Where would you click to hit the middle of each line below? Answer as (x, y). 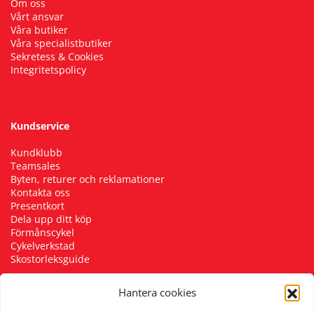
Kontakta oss (40, 193)
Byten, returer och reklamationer (88, 179)
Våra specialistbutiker (61, 43)
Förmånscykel (42, 233)
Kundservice (40, 126)
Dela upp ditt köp (51, 219)
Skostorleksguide (50, 259)
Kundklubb (36, 153)
